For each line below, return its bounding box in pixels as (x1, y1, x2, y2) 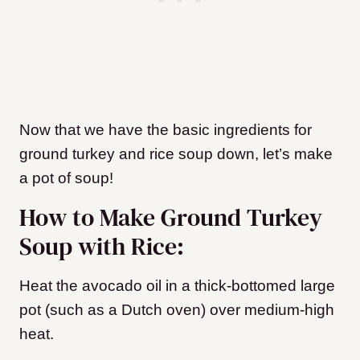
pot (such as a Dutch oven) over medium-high (19, 301, 334, 319)
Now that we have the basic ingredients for (19, 121, 312, 139)
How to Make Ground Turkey (19, 201, 322, 235)
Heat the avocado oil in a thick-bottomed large (19, 277, 335, 295)
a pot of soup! (19, 170, 113, 187)
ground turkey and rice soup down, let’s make (19, 145, 333, 163)
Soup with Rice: (19, 230, 184, 264)
